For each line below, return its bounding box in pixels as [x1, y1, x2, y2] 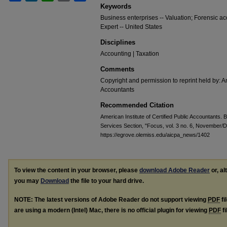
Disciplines [100, 39, 135, 46]
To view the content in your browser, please [14, 167, 139, 174]
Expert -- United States [100, 23, 162, 30]
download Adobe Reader [139, 167, 210, 174]
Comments [100, 65, 134, 73]
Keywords [100, 3, 131, 10]
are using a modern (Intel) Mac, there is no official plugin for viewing [14, 206, 209, 214]
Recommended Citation [100, 101, 174, 109]
